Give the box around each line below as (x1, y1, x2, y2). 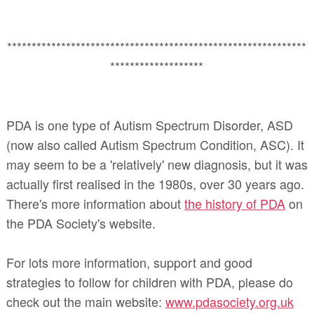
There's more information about (6, 193, 184, 212)
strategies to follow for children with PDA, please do (6, 272, 293, 291)
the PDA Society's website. (6, 213, 159, 232)
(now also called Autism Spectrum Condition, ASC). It (6, 135, 304, 153)
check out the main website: (6, 292, 165, 310)
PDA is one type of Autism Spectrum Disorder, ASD (6, 115, 293, 134)
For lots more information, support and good (6, 252, 252, 271)
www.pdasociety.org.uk (165, 292, 294, 310)
